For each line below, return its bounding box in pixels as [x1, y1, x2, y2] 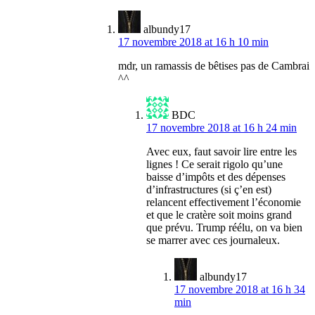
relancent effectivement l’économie [146, 196, 301, 209]
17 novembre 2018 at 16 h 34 [174, 283, 305, 296]
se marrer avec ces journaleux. [146, 234, 280, 247]
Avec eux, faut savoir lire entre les [146, 146, 297, 158]
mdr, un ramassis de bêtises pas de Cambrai [118, 60, 309, 72]
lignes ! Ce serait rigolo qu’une [146, 158, 283, 171]
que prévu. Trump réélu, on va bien [146, 221, 302, 234]
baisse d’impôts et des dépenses [146, 171, 285, 184]
